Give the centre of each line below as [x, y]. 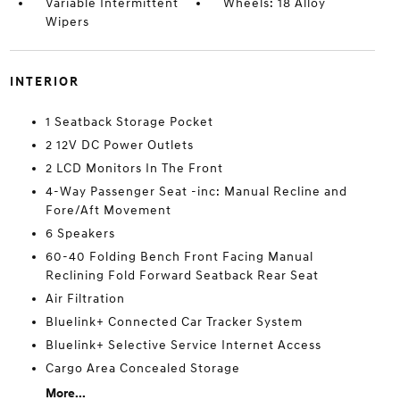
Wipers [67, 22]
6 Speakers [80, 234]
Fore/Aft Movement [108, 211]
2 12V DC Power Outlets [119, 146]
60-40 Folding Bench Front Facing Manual [179, 257]
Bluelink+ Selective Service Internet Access [183, 346]
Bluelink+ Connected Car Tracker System [174, 322]
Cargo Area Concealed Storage [142, 369]
